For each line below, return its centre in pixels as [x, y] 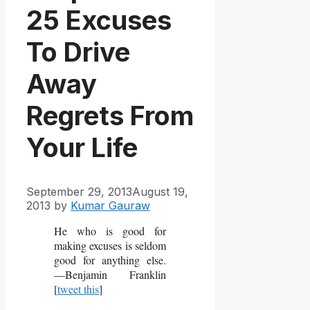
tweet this [78, 289]
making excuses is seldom [110, 246]
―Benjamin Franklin [110, 275]
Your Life [82, 147]
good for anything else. [110, 260]
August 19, [160, 192]
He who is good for [110, 231]
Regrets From [110, 115]
